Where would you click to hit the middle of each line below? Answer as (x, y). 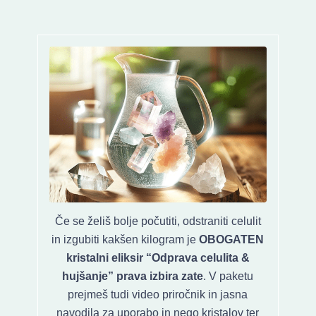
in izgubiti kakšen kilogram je (126, 239)
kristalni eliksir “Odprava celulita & (158, 257)
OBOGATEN (232, 239)
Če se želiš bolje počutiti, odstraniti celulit (158, 221)
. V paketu (229, 276)
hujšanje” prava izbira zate (133, 276)
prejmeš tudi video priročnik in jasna (158, 294)
